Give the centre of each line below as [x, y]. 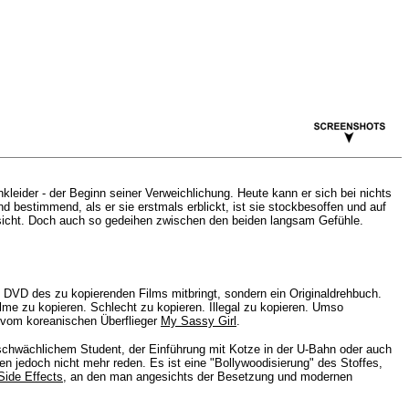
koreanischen [63, 321]
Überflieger [131, 321]
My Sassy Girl [199, 321]
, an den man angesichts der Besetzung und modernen [208, 377]
